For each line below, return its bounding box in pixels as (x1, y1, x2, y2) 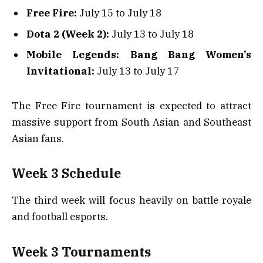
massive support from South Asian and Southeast (12, 115, 251, 129)
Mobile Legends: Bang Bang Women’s (26, 48, 251, 61)
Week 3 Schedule (12, 165, 121, 182)
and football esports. (12, 210, 108, 224)
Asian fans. (12, 131, 64, 145)
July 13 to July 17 (95, 64, 179, 77)
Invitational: (26, 64, 95, 77)
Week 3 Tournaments (12, 243, 151, 260)
